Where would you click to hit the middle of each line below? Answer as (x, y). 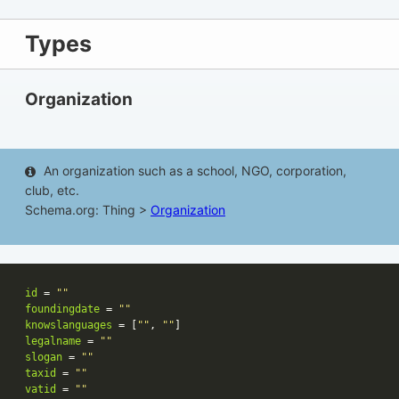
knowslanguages (69, 326)
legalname (53, 342)
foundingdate (62, 309)
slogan (44, 358)
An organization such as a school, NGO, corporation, (195, 171)
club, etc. (52, 191)
